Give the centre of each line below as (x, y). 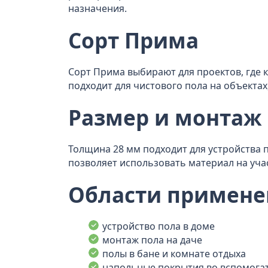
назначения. (98, 8)
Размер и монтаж (165, 118)
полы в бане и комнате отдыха (174, 254)
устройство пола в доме (159, 226)
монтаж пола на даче (152, 240)
